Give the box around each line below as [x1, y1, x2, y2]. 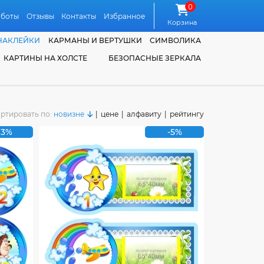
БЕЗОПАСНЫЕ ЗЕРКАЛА [108, 54, 201, 62]
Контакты [61, 11, 97, 21]
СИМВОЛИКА [149, 36, 201, 45]
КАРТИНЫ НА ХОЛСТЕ [3, 54, 87, 62]
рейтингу [170, 110, 204, 118]
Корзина [167, 18, 197, 27]
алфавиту [127, 110, 161, 118]
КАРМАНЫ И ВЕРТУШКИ [48, 36, 142, 45]
